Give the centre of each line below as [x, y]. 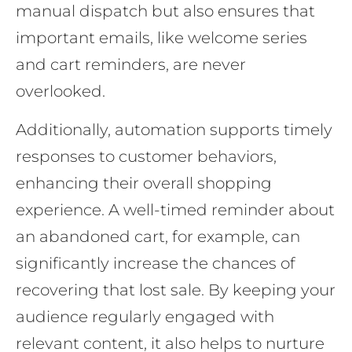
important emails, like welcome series [161, 38]
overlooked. [60, 92]
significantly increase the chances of [156, 263]
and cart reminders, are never [131, 65]
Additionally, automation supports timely [174, 129]
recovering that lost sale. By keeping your [176, 290]
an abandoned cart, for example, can [158, 236]
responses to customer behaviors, [146, 156]
